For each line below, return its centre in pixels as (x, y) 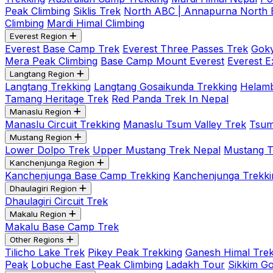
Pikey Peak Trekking (135, 252)
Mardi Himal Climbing (96, 23)
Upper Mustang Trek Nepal (157, 150)
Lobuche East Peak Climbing (97, 264)
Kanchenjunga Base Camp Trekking (87, 175)
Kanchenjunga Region (52, 163)
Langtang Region (42, 74)
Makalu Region (38, 214)
